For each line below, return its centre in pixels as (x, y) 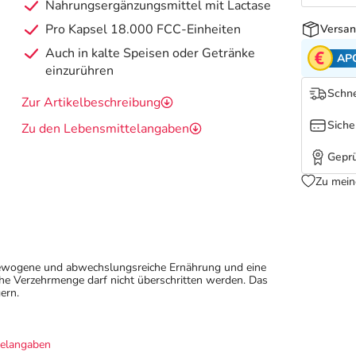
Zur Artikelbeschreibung (91, 103)
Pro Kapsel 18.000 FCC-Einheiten (143, 30)
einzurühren (80, 71)
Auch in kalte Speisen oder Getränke (151, 54)
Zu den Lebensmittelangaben (106, 129)
